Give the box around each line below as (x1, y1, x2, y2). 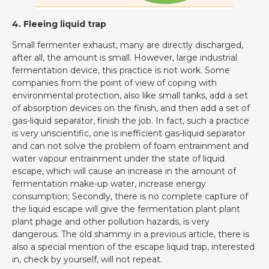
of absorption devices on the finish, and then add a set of (12, 103, 250, 114)
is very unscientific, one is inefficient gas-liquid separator (12, 128, 246, 139)
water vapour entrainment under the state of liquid (12, 153, 225, 165)
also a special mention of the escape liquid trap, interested (12, 241, 255, 253)
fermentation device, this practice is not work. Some (12, 65, 230, 76)
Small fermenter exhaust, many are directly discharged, (12, 40, 243, 51)
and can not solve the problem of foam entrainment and (12, 141, 249, 152)
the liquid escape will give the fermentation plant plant (12, 204, 240, 215)
